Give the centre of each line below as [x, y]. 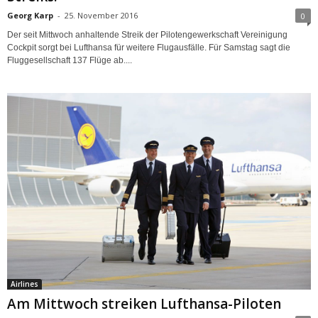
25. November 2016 [101, 16]
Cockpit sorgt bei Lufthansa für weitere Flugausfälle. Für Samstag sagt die [149, 48]
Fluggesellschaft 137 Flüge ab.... [70, 61]
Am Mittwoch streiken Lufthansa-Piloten [144, 303]
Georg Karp [30, 16]
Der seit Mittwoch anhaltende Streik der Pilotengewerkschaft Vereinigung [147, 35]
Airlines [24, 284]
